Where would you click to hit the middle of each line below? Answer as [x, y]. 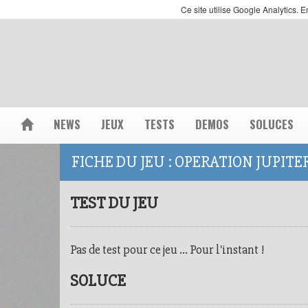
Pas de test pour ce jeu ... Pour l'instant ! [167, 250]
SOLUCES [272, 124]
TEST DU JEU [114, 203]
